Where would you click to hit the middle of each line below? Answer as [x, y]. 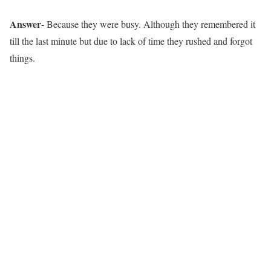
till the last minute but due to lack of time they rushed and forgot [131, 41]
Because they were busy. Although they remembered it [151, 24]
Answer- [28, 24]
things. [22, 58]
